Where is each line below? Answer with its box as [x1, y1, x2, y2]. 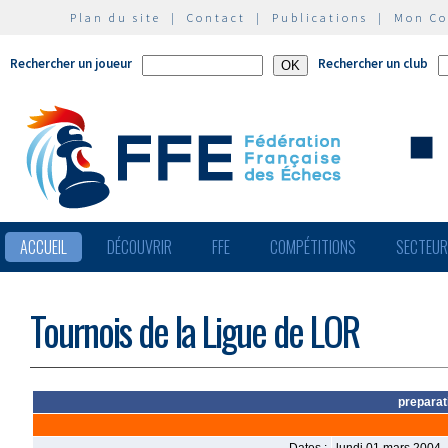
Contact [187, 10, 246, 25]
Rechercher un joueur [10, 55, 132, 72]
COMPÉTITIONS [270, 235, 356, 259]
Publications [272, 10, 368, 25]
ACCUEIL [20, 235, 67, 259]
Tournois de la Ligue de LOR [30, 302, 359, 359]
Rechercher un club [318, 55, 428, 72]
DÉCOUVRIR [107, 235, 172, 259]
